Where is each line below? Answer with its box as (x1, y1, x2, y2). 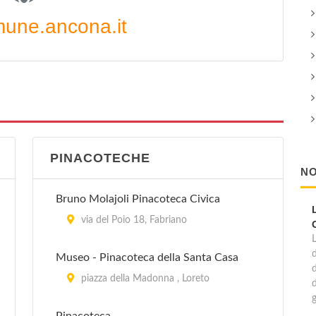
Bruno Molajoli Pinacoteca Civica (56, 193, 220, 205)
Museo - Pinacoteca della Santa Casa (56, 252, 238, 263)
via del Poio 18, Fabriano (78, 215, 187, 225)
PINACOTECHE (50, 151, 150, 165)
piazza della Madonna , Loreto (78, 274, 209, 284)
